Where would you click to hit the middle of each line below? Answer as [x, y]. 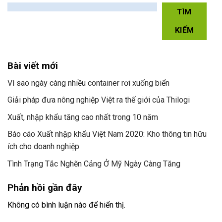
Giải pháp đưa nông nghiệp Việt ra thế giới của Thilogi [99, 100]
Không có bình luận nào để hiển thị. [66, 205]
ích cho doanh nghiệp [43, 147]
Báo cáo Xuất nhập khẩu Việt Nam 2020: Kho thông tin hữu [107, 134]
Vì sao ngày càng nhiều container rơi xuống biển [88, 83]
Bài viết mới [33, 65]
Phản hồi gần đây [45, 187]
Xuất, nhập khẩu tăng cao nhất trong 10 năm [83, 117]
